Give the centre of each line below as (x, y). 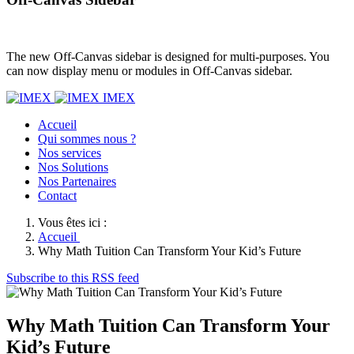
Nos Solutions (73, 168)
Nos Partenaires (77, 182)
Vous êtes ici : (75, 223)
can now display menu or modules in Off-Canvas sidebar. (149, 71)
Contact (57, 196)
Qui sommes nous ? (87, 139)
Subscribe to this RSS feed (73, 278)
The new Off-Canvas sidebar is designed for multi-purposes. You (168, 57)
